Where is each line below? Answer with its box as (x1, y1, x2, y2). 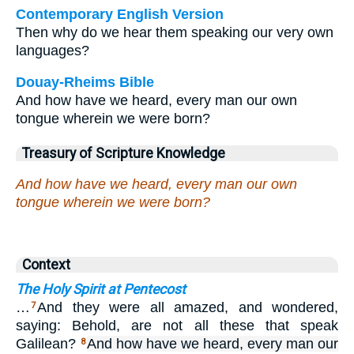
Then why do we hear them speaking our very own (16, 24, 333, 40)
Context (22, 257, 70, 273)
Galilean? (16, 336, 80, 352)
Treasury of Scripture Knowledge (22, 145, 225, 162)
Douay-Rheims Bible (16, 74, 154, 91)
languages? (16, 42, 89, 58)
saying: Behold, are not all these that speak (16, 318, 338, 334)
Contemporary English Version (16, 6, 224, 22)
